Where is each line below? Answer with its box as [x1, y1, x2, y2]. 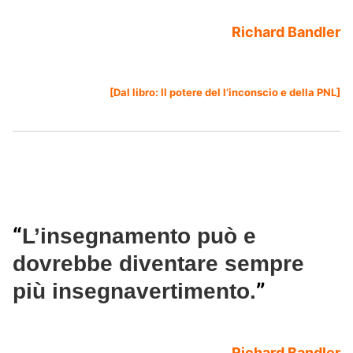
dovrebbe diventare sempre [13, 251, 304, 277]
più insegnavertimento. [13, 279, 256, 304]
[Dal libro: [110, 86, 161, 99]
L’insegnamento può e [22, 224, 256, 249]
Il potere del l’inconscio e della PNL [161, 86, 336, 99]
